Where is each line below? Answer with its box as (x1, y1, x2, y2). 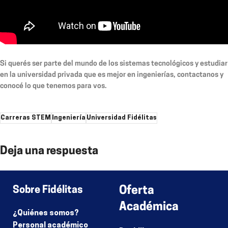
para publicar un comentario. (114, 170, 209, 179)
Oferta (119, 185, 154, 197)
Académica (119, 201, 179, 213)
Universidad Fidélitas (87, 115, 157, 121)
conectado (74, 170, 114, 179)
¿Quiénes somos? (13, 209, 79, 217)
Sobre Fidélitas (13, 185, 83, 195)
